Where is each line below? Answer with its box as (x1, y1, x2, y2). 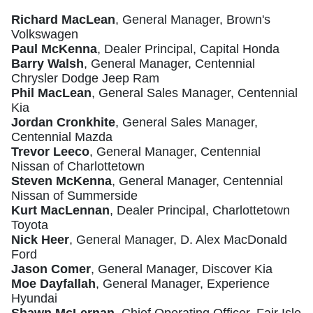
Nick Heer (11, 233, 69, 247)
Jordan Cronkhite (11, 115, 115, 130)
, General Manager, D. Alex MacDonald (69, 233, 287, 247)
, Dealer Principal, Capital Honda (97, 42, 279, 57)
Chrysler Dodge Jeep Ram (11, 71, 159, 86)
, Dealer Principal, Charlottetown (110, 203, 290, 218)
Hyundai (11, 291, 57, 306)
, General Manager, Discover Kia (91, 262, 272, 277)
